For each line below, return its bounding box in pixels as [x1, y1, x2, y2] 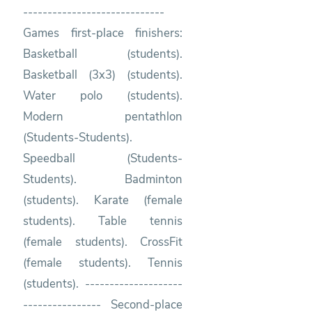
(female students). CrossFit [23, 233, 183, 250]
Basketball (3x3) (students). [23, 66, 183, 83]
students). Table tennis [23, 212, 183, 229]
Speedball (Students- [23, 150, 183, 166]
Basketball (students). [23, 45, 183, 62]
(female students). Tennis [23, 254, 183, 271]
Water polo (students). [23, 87, 183, 104]
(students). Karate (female [23, 192, 183, 208]
